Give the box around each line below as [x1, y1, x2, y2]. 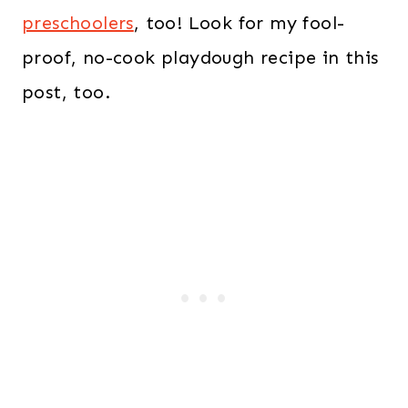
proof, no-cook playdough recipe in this [22, 46, 379, 68]
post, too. [22, 81, 111, 103]
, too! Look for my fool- [133, 12, 345, 34]
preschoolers [22, 12, 134, 34]
